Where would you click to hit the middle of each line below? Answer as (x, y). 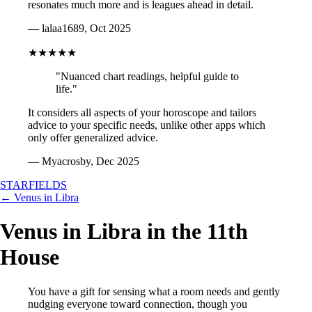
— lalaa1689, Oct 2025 (79, 28)
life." (67, 89)
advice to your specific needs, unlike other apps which (147, 125)
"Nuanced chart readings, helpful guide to (147, 76)
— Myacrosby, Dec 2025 (84, 161)
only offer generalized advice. (93, 138)
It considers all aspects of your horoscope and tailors (142, 112)
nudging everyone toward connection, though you (138, 304)
